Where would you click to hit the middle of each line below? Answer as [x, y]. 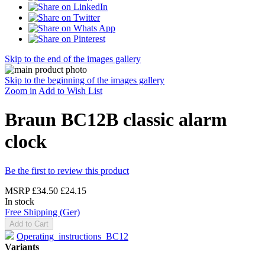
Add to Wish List [70, 91]
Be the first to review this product [67, 170]
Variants [22, 247]
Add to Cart [29, 224]
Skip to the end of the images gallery [73, 59]
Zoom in [21, 91]
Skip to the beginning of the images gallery [85, 80]
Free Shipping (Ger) [42, 212]
